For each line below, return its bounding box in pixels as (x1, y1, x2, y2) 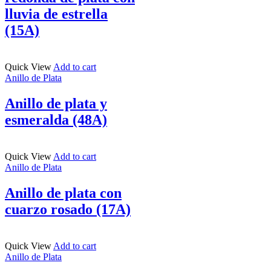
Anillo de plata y (5, 95, 107, 111)
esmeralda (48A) (5, 111, 107, 128)
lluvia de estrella (5, 6, 108, 22)
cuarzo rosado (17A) (5, 201, 131, 217)
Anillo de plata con (5, 184, 122, 201)
